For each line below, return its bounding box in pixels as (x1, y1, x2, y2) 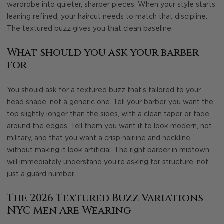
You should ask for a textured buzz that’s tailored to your (7, 86, 201, 94)
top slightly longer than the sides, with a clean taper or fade (7, 110, 209, 118)
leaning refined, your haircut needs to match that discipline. (7, 13, 207, 20)
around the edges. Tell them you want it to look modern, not (7, 122, 212, 130)
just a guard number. (7, 170, 75, 178)
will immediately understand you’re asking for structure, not (7, 158, 208, 166)
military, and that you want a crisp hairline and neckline (7, 134, 190, 142)
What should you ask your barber (7, 46, 199, 60)
